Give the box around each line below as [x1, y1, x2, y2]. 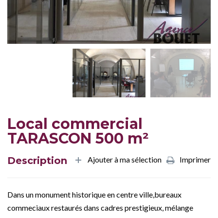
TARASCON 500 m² [7, 129, 149, 147]
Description [7, 154, 67, 166]
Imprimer [180, 154, 211, 164]
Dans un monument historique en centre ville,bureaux [7, 189, 182, 199]
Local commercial [7, 114, 143, 133]
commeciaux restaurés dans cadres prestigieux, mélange [7, 202, 193, 212]
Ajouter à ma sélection [88, 154, 162, 164]
